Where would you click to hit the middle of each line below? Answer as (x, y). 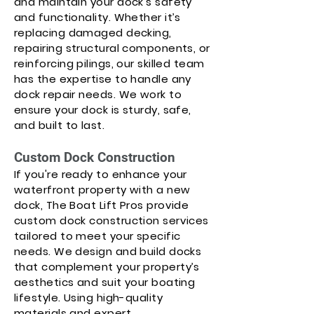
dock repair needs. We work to (98, 94)
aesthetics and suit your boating (105, 282)
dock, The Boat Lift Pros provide (102, 205)
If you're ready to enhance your (101, 174)
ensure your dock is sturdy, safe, (103, 110)
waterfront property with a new (102, 190)
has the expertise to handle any (103, 79)
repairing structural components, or (112, 48)
